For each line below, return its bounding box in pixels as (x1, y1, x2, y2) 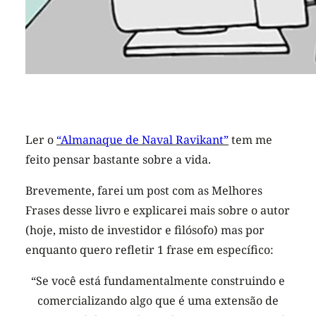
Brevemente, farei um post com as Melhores (25, 183, 262, 199)
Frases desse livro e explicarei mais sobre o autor (25, 202, 290, 219)
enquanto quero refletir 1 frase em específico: (25, 242, 274, 258)
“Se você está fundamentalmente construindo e (31, 273, 285, 289)
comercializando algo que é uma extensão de (37, 293, 279, 309)
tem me (229, 132, 272, 148)
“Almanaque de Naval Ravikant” (56, 132, 229, 148)
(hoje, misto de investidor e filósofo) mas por (25, 222, 265, 238)
